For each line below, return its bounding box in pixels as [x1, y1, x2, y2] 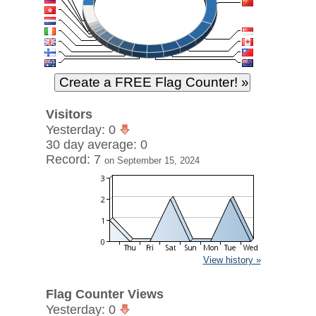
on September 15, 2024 [104, 155, 200, 166]
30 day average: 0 [45, 138, 147, 152]
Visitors [45, 107, 92, 121]
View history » [202, 255, 261, 265]
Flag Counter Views [45, 287, 164, 301]
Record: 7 [45, 152, 104, 166]
